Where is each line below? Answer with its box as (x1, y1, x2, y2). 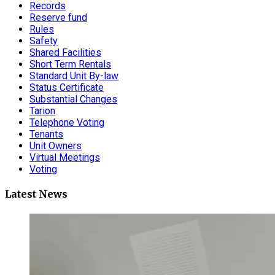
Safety (29, 35, 58, 47)
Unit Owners (29, 140, 82, 152)
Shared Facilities (29, 47, 101, 59)
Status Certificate (29, 82, 104, 94)
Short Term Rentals (29, 58, 111, 71)
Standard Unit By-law (29, 70, 118, 82)
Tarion (29, 105, 55, 117)
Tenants (29, 128, 63, 141)
